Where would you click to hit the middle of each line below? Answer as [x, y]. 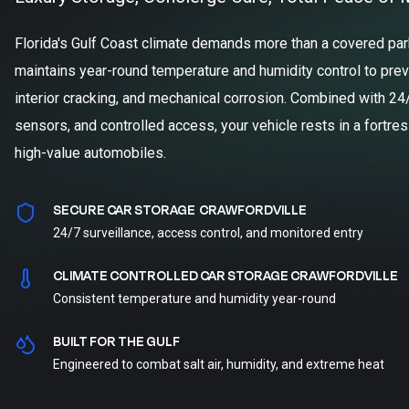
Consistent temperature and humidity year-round [194, 299]
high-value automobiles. [90, 153]
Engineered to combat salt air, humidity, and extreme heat [219, 364]
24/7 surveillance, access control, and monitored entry [208, 233]
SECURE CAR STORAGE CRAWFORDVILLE [180, 210]
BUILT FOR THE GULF [116, 342]
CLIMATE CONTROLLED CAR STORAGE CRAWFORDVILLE [225, 276]
